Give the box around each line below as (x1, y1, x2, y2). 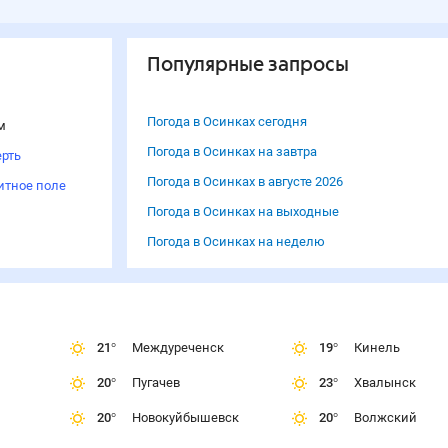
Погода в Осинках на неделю (146, 234, 325, 249)
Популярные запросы (146, 55, 349, 76)
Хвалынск (354, 375, 416, 390)
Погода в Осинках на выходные (146, 204, 339, 219)
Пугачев (131, 375, 180, 390)
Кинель (354, 340, 400, 355)
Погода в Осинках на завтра (146, 144, 317, 159)
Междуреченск (131, 340, 224, 355)
